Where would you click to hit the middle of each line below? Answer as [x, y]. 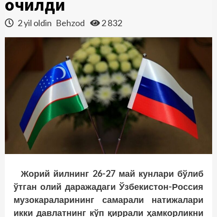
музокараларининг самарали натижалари [108, 199]
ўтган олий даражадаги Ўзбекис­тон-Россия [108, 186]
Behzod [71, 23]
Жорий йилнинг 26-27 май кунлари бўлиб [112, 173]
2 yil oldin [35, 23]
